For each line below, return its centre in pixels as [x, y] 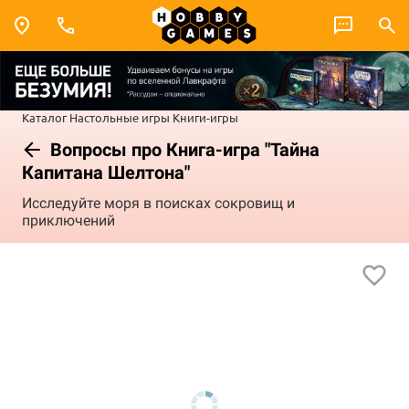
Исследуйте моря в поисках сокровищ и [158, 204]
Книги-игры [205, 117]
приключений [68, 221]
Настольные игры [120, 117]
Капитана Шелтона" [106, 172]
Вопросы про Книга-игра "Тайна [183, 149]
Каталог [44, 117]
